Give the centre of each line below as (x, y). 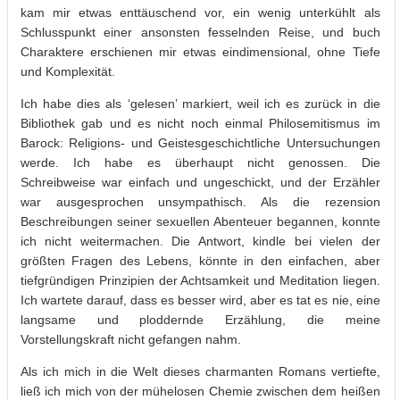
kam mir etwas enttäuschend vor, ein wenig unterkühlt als (200, 12)
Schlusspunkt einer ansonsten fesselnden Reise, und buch (200, 32)
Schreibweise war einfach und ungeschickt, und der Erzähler (200, 182)
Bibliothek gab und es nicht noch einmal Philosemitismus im (200, 123)
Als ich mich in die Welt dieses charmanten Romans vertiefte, (200, 371)
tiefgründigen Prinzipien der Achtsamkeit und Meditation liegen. (200, 280)
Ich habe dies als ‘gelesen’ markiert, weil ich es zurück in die (200, 103)
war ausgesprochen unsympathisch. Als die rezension (200, 201)
